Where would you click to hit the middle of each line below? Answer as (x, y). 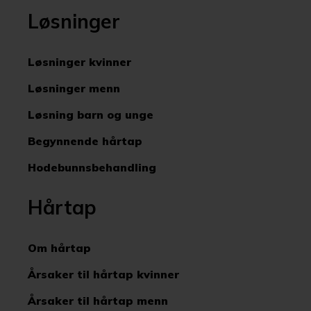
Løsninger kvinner (79, 61)
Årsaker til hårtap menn (98, 300)
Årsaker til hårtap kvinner (103, 274)
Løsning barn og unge (91, 114)
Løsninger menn (74, 88)
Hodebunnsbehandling (92, 167)
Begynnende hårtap (85, 141)
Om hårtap (59, 247)
